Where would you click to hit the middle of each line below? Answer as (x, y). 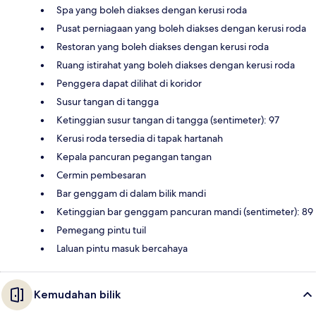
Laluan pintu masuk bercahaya (122, 248)
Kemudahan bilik (77, 294)
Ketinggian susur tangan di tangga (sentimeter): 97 (168, 120)
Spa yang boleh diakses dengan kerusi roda (152, 10)
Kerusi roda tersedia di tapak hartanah (140, 138)
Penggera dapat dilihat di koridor (129, 83)
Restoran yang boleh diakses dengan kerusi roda (163, 46)
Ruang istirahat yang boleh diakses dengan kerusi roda (176, 65)
